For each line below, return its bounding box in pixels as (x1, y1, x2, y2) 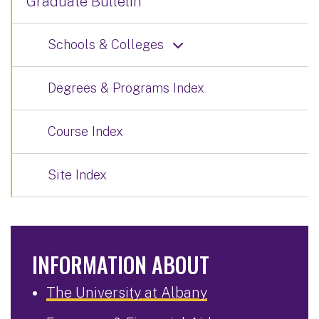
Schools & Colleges (48, 36, 164, 52)
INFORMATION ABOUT (32, 248, 209, 281)
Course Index (48, 123, 123, 139)
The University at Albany (46, 283, 207, 301)
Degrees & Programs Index (48, 80, 204, 95)
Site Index (48, 167, 107, 182)
